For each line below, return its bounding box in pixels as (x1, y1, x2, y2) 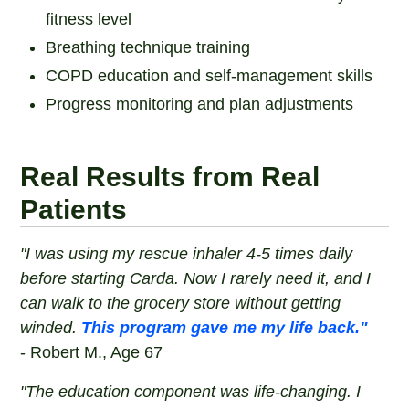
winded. (20, 319, 82, 337)
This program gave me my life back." (81, 319, 369, 337)
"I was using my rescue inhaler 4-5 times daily (20, 245, 353, 263)
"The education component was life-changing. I (20, 383, 362, 401)
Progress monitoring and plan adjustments (46, 95, 354, 113)
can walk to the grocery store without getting (20, 294, 341, 312)
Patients (20, 194, 128, 225)
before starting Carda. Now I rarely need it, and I (20, 269, 372, 288)
